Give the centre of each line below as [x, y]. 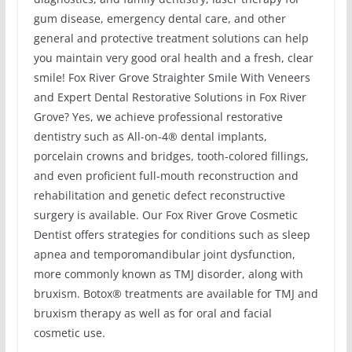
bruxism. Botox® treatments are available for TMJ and [176, 294]
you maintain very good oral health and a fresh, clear [173, 58]
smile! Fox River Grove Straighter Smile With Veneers [172, 78]
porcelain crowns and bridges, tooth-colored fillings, [171, 156]
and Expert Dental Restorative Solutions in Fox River [170, 97]
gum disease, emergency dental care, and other [159, 19]
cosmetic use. [69, 333]
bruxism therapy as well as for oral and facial [152, 313]
